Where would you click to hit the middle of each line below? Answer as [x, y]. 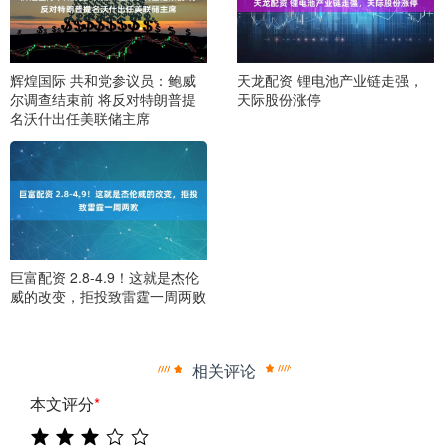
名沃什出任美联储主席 [80, 117]
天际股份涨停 [278, 98]
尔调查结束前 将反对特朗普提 [103, 98]
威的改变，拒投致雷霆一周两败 [108, 296]
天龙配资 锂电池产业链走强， [329, 79]
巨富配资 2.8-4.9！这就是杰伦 [104, 277]
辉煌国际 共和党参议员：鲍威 [103, 79]
